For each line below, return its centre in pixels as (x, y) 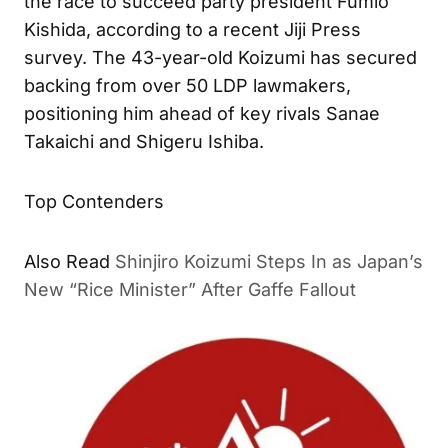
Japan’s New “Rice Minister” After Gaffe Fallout (208, 296)
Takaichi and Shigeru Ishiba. (144, 142)
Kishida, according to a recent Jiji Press (192, 30)
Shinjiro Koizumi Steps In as (249, 271)
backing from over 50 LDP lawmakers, (187, 86)
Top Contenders (94, 202)
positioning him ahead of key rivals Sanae (202, 114)
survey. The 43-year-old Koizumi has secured (220, 58)
